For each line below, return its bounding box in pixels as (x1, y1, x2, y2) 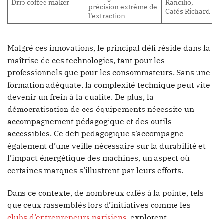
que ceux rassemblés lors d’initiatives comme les (7, 199, 191, 210)
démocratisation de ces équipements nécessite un (7, 104, 194, 114)
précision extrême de (88, 2, 158, 12)
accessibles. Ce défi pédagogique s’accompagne (7, 129, 184, 139)
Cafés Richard (165, 6, 211, 16)
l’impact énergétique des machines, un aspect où (7, 153, 190, 163)
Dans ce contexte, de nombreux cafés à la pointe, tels (7, 187, 204, 197)
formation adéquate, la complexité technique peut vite (7, 80, 210, 90)
